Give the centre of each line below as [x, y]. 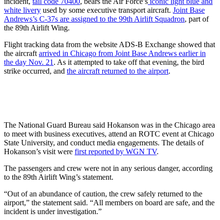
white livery [22, 10]
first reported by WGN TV [116, 151]
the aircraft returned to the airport [118, 71]
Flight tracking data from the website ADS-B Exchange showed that [110, 44]
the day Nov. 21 [29, 62]
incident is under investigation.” [53, 211]
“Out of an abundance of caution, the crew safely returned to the [103, 193]
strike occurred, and [35, 71]
